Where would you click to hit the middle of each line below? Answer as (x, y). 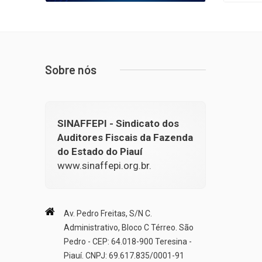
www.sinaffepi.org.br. (104, 166)
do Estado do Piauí (100, 152)
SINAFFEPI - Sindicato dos (118, 124)
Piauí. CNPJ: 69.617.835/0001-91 (124, 256)
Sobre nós (71, 70)
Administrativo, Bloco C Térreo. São (129, 228)
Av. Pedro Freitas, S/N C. (108, 214)
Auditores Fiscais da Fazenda (125, 138)
